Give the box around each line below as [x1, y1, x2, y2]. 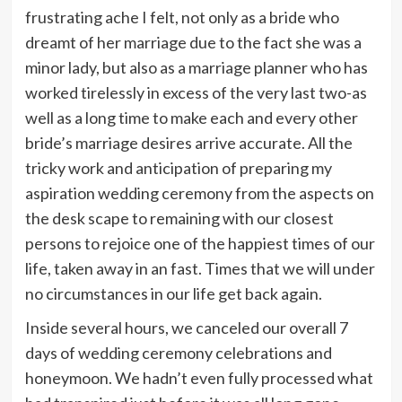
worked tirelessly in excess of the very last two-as [24, 82, 367, 102]
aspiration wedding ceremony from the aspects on [24, 182, 374, 203]
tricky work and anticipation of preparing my [24, 157, 332, 178]
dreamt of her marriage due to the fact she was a [24, 31, 362, 52]
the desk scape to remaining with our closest [24, 207, 334, 228]
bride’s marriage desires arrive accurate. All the [24, 132, 353, 153]
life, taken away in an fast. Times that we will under [24, 258, 375, 278]
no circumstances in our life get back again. [24, 283, 325, 303]
